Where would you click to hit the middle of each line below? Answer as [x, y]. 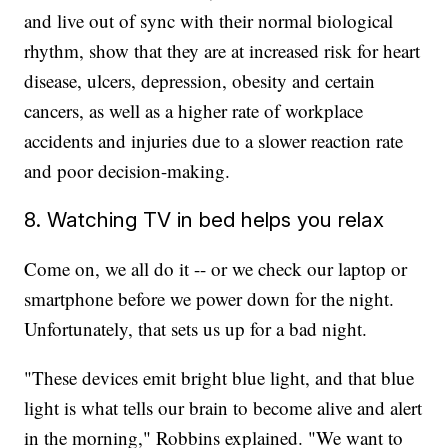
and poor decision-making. [127, 171]
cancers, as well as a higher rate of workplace [194, 111]
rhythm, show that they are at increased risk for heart [222, 51]
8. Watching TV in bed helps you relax [204, 220]
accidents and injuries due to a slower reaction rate [214, 141]
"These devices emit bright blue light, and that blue [219, 378]
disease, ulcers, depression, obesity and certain [200, 81]
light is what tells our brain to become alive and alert [223, 408]
